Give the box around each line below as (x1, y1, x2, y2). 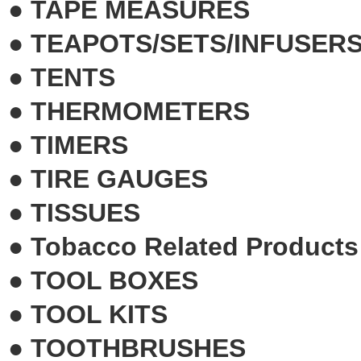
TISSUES (31, 197, 140, 227)
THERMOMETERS (31, 96, 250, 126)
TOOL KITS (31, 299, 168, 329)
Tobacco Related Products (31, 231, 359, 261)
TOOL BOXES (31, 265, 198, 295)
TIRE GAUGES (31, 164, 208, 193)
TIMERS (31, 130, 128, 160)
